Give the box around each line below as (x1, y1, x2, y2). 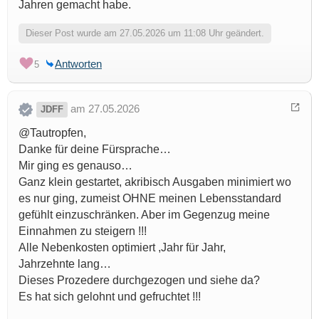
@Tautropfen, (19, 127, 86, 140)
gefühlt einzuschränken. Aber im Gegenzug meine (19, 209, 270, 221)
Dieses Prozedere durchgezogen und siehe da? (19, 274, 260, 287)
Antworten (55, 58, 102, 70)
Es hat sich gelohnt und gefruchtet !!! (19, 291, 201, 303)
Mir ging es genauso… (19, 159, 132, 172)
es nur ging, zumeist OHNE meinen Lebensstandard (19, 192, 281, 205)
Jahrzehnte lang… (19, 258, 111, 271)
